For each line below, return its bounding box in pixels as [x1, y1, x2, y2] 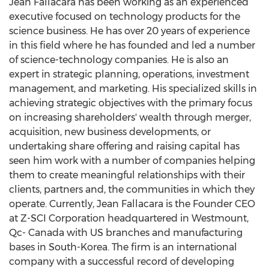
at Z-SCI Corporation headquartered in [9, 213, 192, 224]
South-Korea [49, 241, 107, 253]
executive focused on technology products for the [9, 11, 240, 22]
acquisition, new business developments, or [9, 126, 211, 138]
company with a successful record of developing [9, 256, 234, 267]
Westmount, [192, 213, 249, 224]
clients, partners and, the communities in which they [9, 184, 255, 195]
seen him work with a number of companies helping [9, 155, 255, 166]
